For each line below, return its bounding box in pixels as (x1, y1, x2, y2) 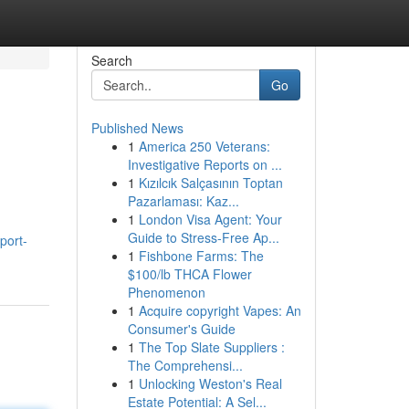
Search (90, 51, 132, 69)
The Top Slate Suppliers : (138, 338, 285, 356)
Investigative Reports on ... (127, 155, 282, 173)
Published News (90, 119, 184, 137)
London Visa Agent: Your (138, 210, 282, 228)
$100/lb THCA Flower (127, 265, 252, 283)
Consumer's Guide (127, 320, 236, 338)
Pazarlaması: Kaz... (127, 192, 239, 210)
